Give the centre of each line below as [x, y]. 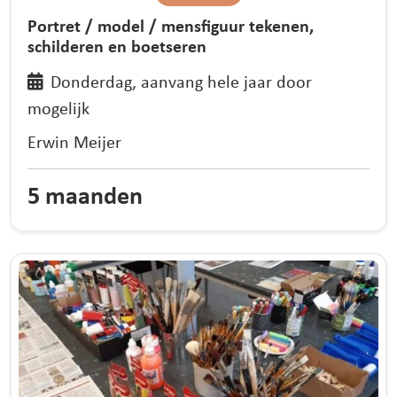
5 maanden [86, 195]
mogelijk [59, 108]
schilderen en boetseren [117, 45]
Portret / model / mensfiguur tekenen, [171, 25]
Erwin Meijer [75, 141]
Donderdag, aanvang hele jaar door [181, 82]
